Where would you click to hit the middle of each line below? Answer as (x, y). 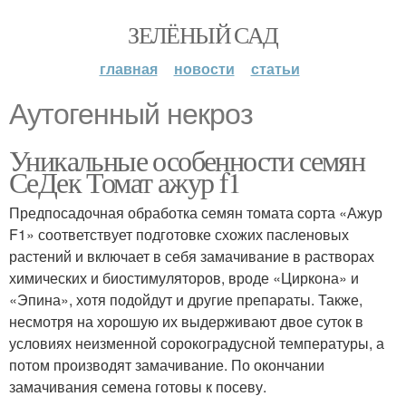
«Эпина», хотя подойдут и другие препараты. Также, (186, 300)
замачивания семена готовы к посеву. (138, 387)
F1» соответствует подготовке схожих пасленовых (179, 234)
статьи (275, 68)
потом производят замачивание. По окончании (167, 365)
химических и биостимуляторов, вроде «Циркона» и (184, 278)
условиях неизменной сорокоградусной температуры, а (197, 343)
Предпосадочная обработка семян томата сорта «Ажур (196, 213)
